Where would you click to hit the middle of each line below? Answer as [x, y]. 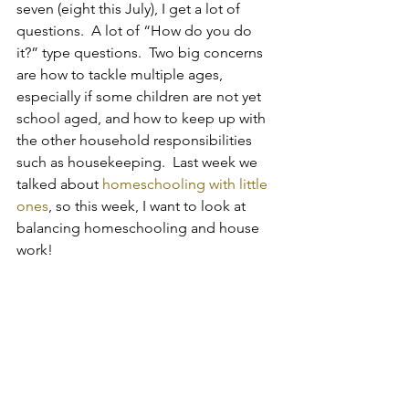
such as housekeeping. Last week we [139, 162]
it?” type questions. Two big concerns [142, 52]
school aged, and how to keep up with [143, 118]
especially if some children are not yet [141, 96]
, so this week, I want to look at [149, 205]
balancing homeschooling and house [140, 227]
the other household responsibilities [136, 140]
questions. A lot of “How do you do [136, 30]
